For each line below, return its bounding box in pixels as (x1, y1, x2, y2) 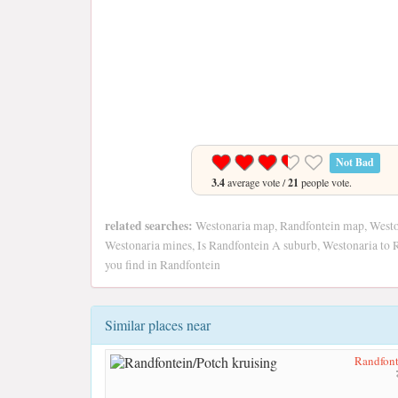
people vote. (298, 175, 352, 189)
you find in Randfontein (105, 257, 220, 273)
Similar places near (105, 315, 211, 334)
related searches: (105, 217, 193, 235)
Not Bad (335, 155, 374, 170)
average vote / (224, 175, 288, 189)
